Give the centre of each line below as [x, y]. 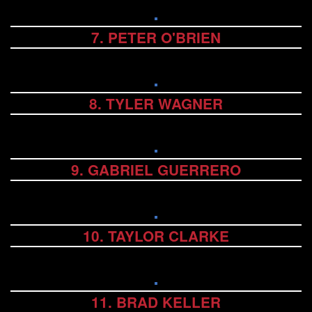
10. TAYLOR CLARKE [156, 236]
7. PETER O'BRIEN [156, 38]
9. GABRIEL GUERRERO [156, 170]
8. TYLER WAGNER [156, 104]
